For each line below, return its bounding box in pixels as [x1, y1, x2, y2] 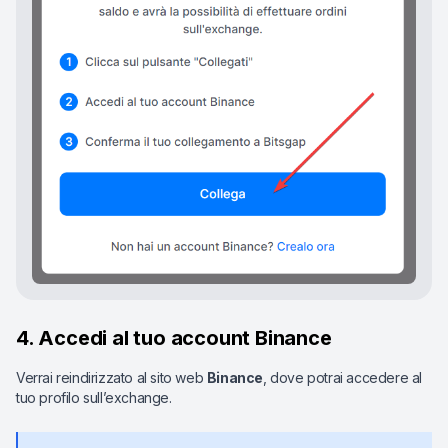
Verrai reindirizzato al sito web [16, 369, 207, 387]
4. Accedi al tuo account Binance [16, 326, 332, 351]
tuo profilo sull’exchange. [16, 389, 172, 407]
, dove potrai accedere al [263, 369, 423, 387]
